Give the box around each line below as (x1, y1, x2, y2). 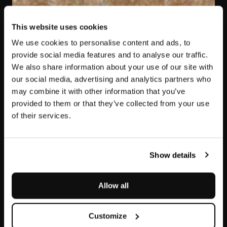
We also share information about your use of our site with (12, 62, 213, 71)
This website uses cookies (12, 22, 108, 31)
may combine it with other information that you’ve (12, 87, 185, 96)
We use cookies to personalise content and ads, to (12, 38, 191, 47)
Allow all (98, 181, 129, 190)
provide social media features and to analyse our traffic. (12, 50, 208, 59)
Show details (149, 150, 196, 159)
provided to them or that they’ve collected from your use (12, 99, 209, 108)
